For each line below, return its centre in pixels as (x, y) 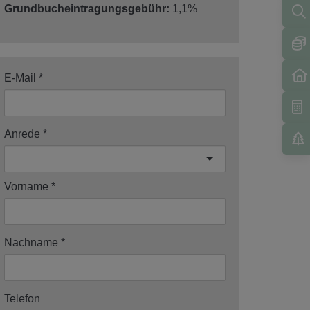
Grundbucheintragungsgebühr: (87, 8)
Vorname (26, 186)
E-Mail (20, 77)
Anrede (22, 134)
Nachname (31, 242)
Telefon (22, 298)
